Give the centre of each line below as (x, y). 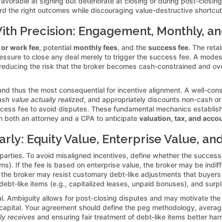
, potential (56, 47)
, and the (133, 47)
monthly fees (95, 47)
